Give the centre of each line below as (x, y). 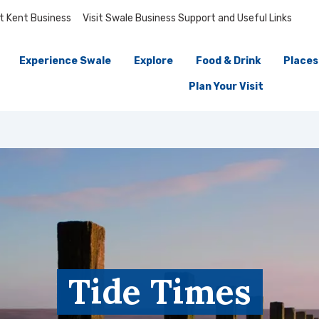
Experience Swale (66, 61)
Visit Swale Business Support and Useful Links (187, 18)
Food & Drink (229, 61)
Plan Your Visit (226, 87)
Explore (154, 61)
